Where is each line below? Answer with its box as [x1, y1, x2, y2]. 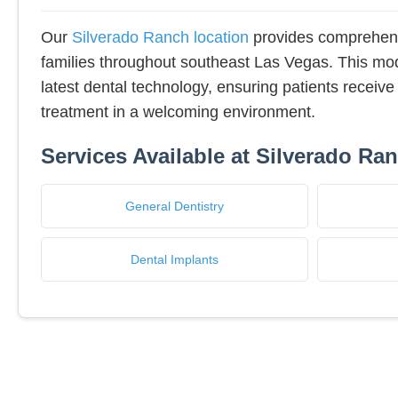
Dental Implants [130, 252, 219, 267]
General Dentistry [124, 199, 224, 214]
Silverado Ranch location [72, 28, 249, 47]
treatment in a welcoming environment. [41, 103, 315, 122]
